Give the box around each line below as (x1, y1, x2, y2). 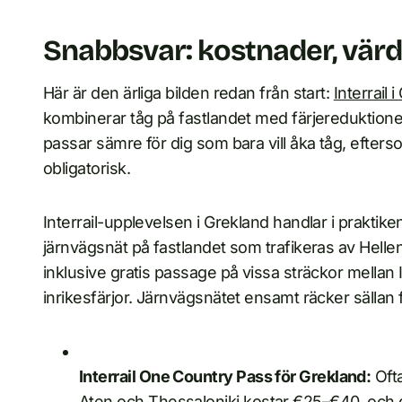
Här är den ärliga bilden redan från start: (43, 83, 334, 102)
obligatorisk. (43, 159, 130, 178)
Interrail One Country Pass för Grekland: (79, 367, 371, 386)
